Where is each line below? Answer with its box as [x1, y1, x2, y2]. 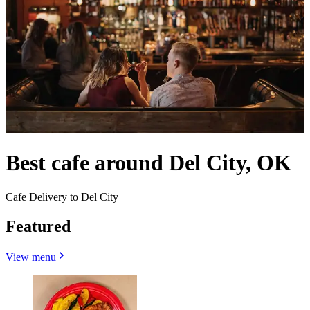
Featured [6, 217, 71, 235]
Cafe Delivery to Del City [6, 190, 118, 203]
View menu [6, 250, 56, 263]
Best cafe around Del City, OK [6, 150, 291, 176]
